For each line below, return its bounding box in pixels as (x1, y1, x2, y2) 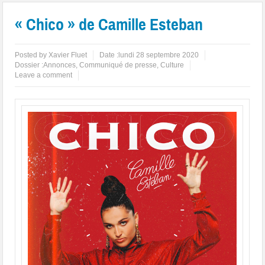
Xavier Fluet (49, 51, 88, 60)
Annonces (43, 61, 76, 70)
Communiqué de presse (79, 61, 157, 70)
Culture (160, 61, 185, 70)
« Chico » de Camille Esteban (15, 14, 203, 35)
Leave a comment (15, 71, 73, 80)
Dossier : (15, 61, 44, 70)
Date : (99, 51, 119, 60)
